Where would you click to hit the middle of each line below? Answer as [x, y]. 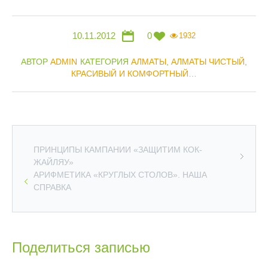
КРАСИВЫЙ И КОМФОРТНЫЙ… [134, 74]
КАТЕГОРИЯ [106, 62]
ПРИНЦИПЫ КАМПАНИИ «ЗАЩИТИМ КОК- [118, 150]
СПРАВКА [52, 187]
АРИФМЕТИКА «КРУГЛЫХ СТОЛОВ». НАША [120, 175]
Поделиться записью [81, 247]
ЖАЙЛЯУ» [54, 162]
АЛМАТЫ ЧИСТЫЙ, [209, 62]
